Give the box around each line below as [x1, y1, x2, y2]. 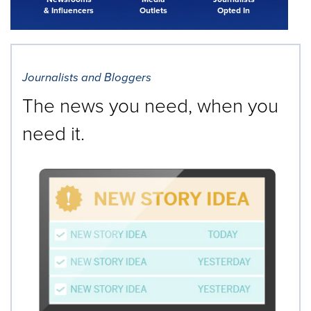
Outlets [139, 3, 167, 17]
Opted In [217, 3, 251, 17]
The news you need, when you [22, 91, 278, 120]
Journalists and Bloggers [22, 68, 151, 86]
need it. [22, 119, 85, 148]
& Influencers [44, 3, 94, 17]
